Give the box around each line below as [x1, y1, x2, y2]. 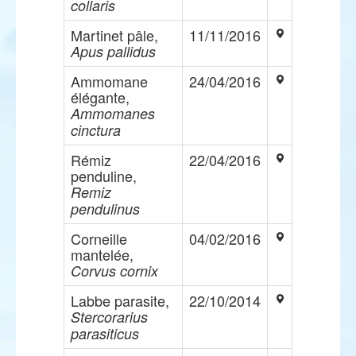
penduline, [71, 165, 137, 186]
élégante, [71, 87, 130, 107]
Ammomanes [71, 103, 155, 123]
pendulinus [71, 199, 140, 219]
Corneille [71, 228, 127, 249]
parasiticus [71, 323, 139, 343]
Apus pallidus [71, 41, 156, 61]
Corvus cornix [71, 261, 158, 281]
